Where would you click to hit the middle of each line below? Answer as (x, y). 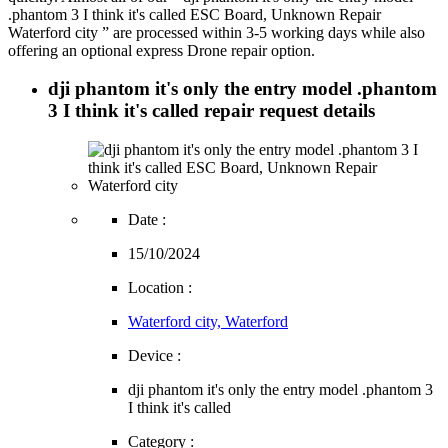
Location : (160, 288)
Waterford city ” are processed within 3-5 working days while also (216, 32)
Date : (147, 220)
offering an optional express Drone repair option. (161, 50)
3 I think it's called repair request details (211, 111)
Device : (154, 356)
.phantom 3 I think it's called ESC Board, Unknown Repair (194, 14)
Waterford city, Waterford (208, 322)
